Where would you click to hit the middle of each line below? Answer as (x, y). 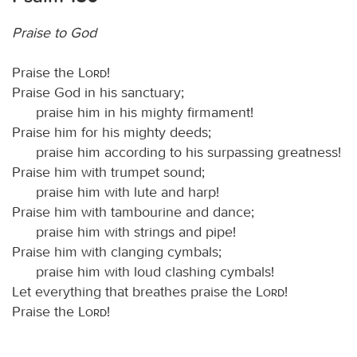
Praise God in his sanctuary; (98, 92)
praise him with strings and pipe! (136, 231)
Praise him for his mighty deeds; (112, 132)
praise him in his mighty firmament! (145, 112)
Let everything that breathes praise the (134, 291)
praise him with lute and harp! (127, 192)
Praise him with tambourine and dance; (133, 212)
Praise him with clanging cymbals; (117, 251)
